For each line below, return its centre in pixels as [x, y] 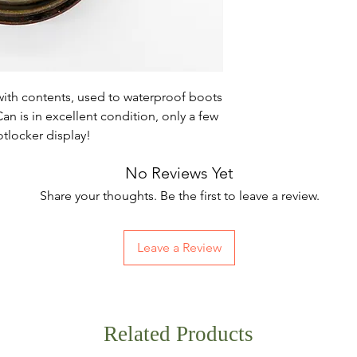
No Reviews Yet [179, 173]
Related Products [178, 334]
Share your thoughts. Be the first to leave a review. [179, 196]
